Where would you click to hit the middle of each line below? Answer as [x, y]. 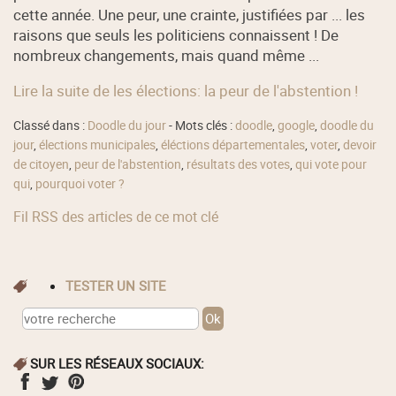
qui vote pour [331, 165]
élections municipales [98, 145]
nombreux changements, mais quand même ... [167, 55]
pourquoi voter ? [80, 184]
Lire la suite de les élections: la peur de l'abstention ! [186, 90]
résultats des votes [239, 165]
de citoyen [42, 165]
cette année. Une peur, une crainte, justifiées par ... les [190, 14]
